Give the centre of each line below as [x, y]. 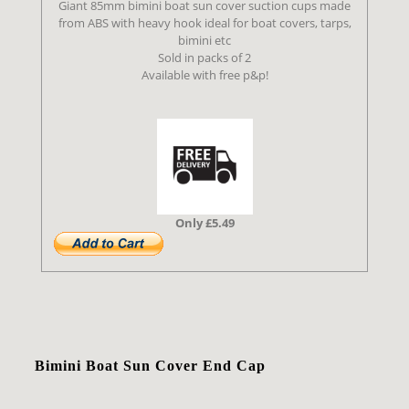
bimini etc [204, 41]
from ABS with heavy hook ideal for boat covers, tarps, [204, 23]
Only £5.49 [204, 223]
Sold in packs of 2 [204, 58]
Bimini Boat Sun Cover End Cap [151, 366]
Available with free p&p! [204, 75]
